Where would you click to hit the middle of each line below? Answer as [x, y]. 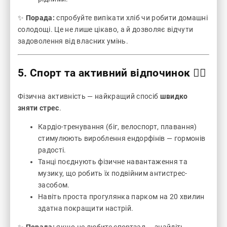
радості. [52, 150]
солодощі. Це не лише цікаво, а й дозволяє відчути [106, 30]
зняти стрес [39, 108]
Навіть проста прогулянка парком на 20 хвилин [121, 197]
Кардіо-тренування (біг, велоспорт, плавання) [118, 127]
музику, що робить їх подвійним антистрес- [113, 174]
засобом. [54, 185]
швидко [174, 97]
